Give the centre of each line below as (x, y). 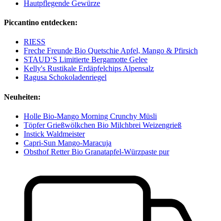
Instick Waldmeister (54, 134)
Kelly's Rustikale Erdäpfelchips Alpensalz (89, 69)
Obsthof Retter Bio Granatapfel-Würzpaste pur (96, 151)
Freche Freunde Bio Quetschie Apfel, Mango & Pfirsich (111, 51)
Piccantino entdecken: (41, 23)
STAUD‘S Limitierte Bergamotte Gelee (86, 60)
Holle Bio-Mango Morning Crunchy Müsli (90, 116)
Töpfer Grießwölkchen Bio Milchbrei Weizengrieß (103, 125)
